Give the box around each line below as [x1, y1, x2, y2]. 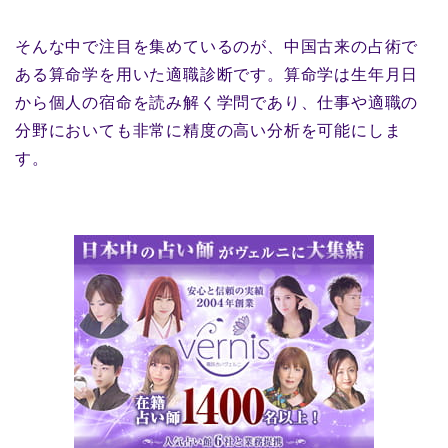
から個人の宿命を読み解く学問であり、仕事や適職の [15, 94, 419, 112]
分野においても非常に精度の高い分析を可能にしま [15, 122, 402, 140]
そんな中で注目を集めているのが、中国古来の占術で [15, 38, 419, 56]
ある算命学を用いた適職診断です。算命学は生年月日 [15, 66, 419, 84]
